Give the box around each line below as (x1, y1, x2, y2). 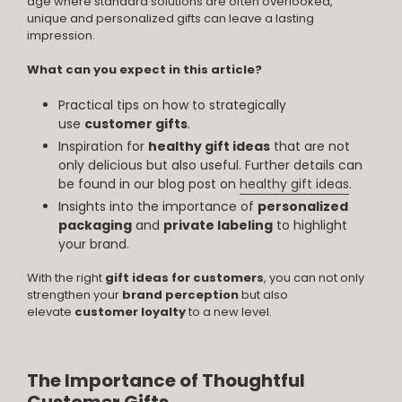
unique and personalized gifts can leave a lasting (27, 9, 314, 27)
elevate (27, 303, 72, 321)
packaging (58, 215, 132, 234)
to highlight (276, 215, 347, 234)
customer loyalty (74, 303, 186, 321)
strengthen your (27, 286, 119, 304)
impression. (27, 26, 95, 44)
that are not (274, 136, 350, 155)
